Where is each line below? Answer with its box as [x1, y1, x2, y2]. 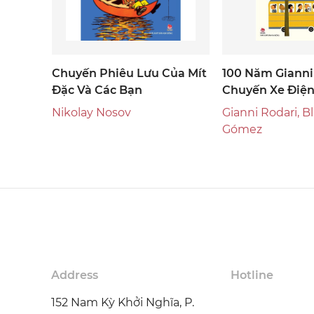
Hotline [230, 268, 273, 282]
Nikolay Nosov [52, 105, 131, 119]
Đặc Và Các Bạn [52, 83, 142, 97]
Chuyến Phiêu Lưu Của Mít [52, 67, 207, 80]
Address [51, 268, 98, 282]
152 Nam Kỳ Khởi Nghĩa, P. [51, 296, 194, 309]
